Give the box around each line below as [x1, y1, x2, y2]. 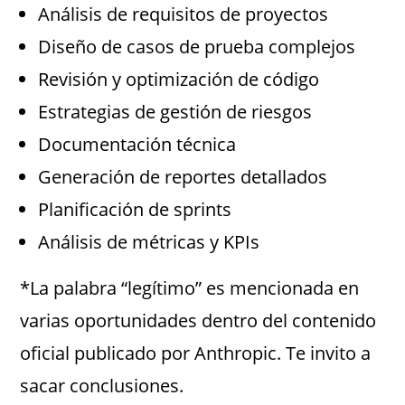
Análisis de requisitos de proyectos [38, 2, 329, 27]
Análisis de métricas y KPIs [38, 230, 260, 255]
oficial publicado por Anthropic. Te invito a [20, 341, 372, 366]
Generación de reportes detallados [38, 165, 328, 190]
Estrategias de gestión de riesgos [38, 99, 313, 125]
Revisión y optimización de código [38, 67, 320, 92]
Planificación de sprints [38, 197, 232, 222]
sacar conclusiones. [20, 373, 184, 399]
